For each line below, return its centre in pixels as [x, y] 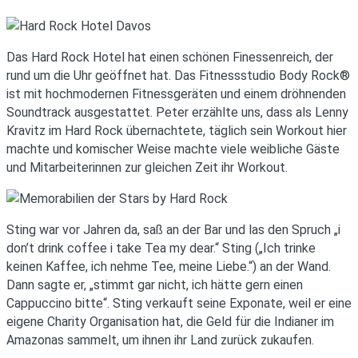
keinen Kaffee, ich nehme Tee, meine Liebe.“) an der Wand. [169, 266]
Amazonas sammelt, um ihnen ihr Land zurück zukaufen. [160, 340]
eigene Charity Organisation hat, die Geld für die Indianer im [170, 321]
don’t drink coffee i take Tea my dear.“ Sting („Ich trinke [161, 248]
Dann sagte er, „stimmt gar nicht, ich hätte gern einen [155, 284]
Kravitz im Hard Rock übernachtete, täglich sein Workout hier [177, 130]
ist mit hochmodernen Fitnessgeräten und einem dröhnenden [176, 93]
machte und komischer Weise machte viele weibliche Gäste [173, 149]
